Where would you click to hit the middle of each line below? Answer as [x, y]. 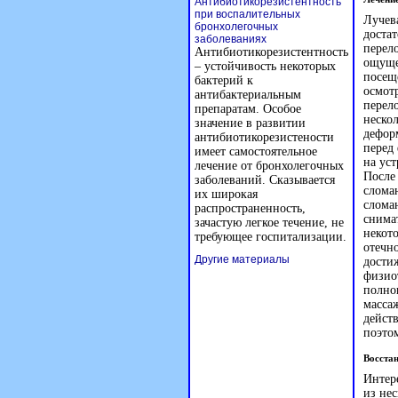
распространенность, [250, 208]
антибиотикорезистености [264, 137]
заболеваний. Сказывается [265, 180]
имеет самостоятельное [256, 151]
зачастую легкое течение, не [269, 223]
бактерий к [224, 80]
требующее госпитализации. [271, 237]
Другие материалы [242, 259]
